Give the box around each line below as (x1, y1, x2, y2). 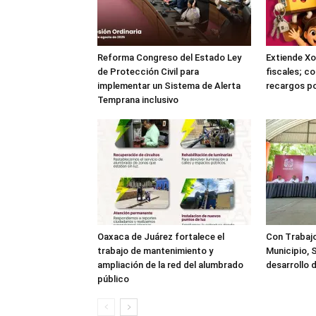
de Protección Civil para (97, 66, 199, 77)
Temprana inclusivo (97, 95, 178, 105)
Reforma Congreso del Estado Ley (97, 52, 241, 63)
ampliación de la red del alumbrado (97, 260, 243, 270)
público (97, 274, 129, 284)
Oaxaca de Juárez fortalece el (97, 231, 224, 242)
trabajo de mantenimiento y (97, 245, 213, 256)
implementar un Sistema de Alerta (97, 80, 241, 91)
